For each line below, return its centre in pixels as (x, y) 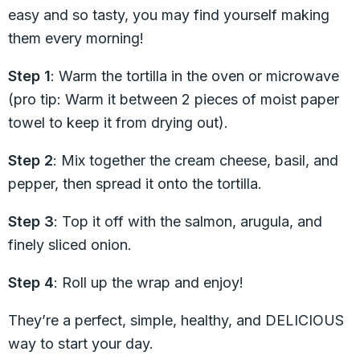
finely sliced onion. (70, 245)
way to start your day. (81, 344)
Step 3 (31, 221)
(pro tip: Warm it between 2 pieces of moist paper (174, 99)
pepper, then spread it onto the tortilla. (135, 184)
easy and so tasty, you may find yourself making (169, 15)
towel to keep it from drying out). (118, 123)
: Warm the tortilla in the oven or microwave (195, 76)
